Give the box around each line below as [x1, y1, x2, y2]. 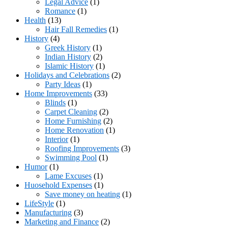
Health [24, 15, 46, 24]
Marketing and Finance [24, 217, 99, 226]
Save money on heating [45, 189, 120, 198]
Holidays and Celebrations [24, 70, 109, 79]
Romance [45, 6, 75, 15]
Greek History [45, 43, 91, 52]
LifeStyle [24, 198, 54, 208]
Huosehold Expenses [24, 180, 92, 189]
